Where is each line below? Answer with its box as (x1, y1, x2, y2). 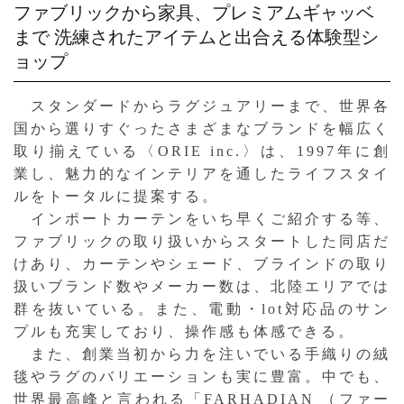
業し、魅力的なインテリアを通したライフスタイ (14, 165, 390, 181)
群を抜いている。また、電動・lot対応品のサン (14, 300, 390, 317)
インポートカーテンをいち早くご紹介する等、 (14, 210, 390, 226)
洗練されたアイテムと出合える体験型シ (50, 26, 379, 47)
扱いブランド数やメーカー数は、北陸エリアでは (14, 278, 390, 294)
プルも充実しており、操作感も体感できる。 (14, 323, 356, 339)
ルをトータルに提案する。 (14, 188, 219, 204)
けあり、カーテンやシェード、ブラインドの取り (14, 255, 390, 271)
